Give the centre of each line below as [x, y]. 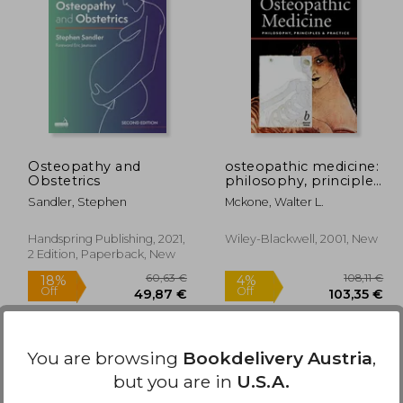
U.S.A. [263, 381]
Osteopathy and [85, 166]
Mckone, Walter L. [274, 201]
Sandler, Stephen [78, 201]
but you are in [175, 381]
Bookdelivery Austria [278, 358]
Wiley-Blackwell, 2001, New [301, 238]
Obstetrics [64, 180]
